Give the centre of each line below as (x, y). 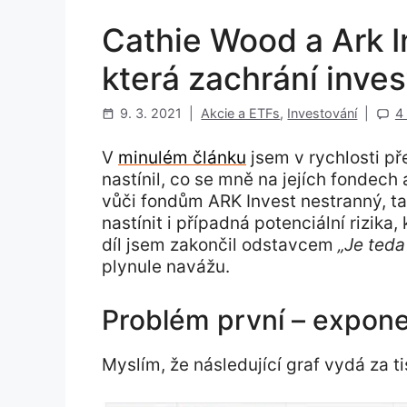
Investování (323, 114)
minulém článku (182, 157)
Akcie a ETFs (241, 114)
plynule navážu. (166, 266)
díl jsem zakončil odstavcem (220, 244)
